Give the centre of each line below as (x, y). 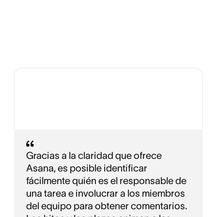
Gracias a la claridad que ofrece (94, 156)
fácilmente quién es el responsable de (106, 181)
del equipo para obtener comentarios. (107, 206)
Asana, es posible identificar (86, 168)
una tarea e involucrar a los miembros (105, 194)
